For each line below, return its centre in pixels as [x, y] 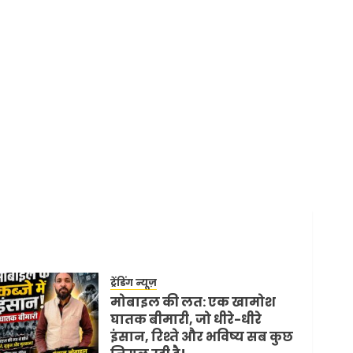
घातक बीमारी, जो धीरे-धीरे [186, 319]
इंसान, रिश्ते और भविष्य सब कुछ [202, 336]
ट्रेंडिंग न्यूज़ [134, 282]
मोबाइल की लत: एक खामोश [193, 302]
